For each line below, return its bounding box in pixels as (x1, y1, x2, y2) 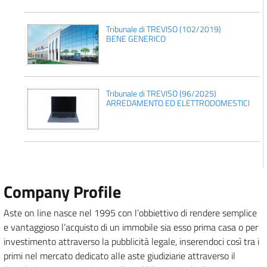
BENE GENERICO (105, 32, 166, 45)
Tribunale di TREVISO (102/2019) (105, 22, 221, 35)
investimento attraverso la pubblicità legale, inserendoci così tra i (4, 234, 259, 249)
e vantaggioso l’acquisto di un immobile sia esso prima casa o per (4, 219, 258, 234)
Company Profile (4, 178, 121, 204)
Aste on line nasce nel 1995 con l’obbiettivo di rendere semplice (4, 205, 257, 220)
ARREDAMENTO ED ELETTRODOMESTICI (105, 97, 250, 110)
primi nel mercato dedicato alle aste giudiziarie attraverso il (4, 248, 235, 263)
